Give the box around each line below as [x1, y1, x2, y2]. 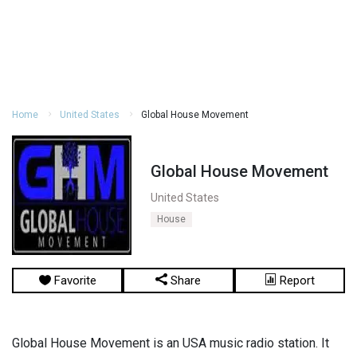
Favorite [50, 273, 96, 288]
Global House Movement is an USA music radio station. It [12, 335, 329, 351]
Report [276, 273, 315, 288]
